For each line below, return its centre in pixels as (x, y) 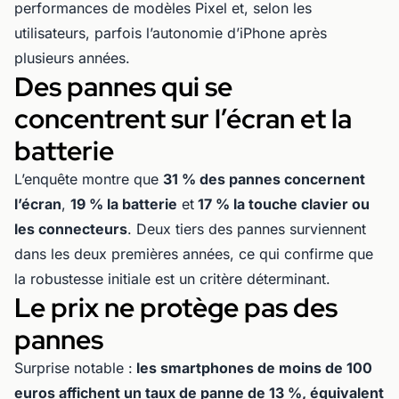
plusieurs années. (74, 58)
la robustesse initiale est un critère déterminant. (172, 279)
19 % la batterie (124, 204)
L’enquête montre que (89, 179)
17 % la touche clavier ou (282, 204)
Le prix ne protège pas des (176, 308)
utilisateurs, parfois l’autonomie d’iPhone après (171, 33)
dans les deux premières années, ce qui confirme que (194, 254)
